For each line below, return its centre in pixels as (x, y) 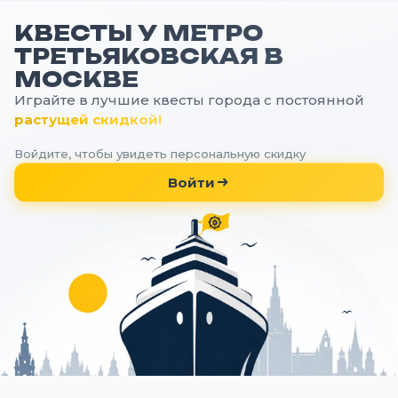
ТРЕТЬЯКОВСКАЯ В (149, 56)
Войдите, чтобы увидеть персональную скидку (160, 154)
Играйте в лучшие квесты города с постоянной (189, 100)
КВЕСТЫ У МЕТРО (139, 33)
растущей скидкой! (88, 119)
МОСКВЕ (76, 79)
